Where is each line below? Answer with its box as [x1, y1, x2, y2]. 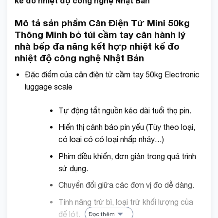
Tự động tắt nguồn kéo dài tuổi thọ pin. [58, 106, 191, 115]
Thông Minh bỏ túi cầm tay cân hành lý [15, 28, 185, 40]
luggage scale [24, 82, 73, 91]
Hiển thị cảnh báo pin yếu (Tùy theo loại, [58, 123, 195, 132]
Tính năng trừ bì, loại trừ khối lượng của [58, 197, 193, 206]
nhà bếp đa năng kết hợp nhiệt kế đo [15, 40, 180, 52]
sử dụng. [58, 163, 88, 173]
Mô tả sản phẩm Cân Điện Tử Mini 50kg [15, 17, 190, 28]
